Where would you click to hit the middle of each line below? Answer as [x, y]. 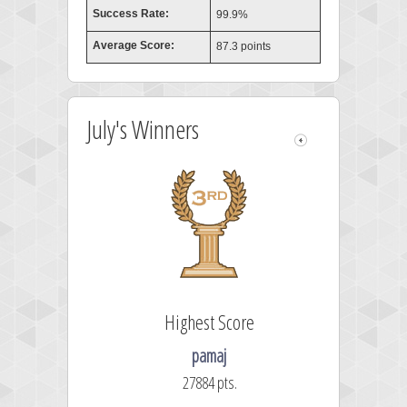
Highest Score [209, 322]
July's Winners [143, 129]
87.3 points [242, 46]
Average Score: [132, 45]
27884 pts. [210, 382]
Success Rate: [129, 14]
